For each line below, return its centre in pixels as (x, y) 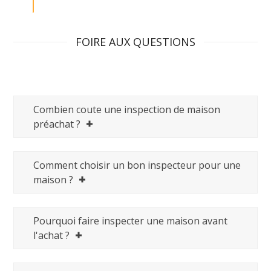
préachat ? (57, 124)
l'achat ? (52, 235)
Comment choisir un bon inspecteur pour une (137, 165)
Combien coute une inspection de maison (127, 109)
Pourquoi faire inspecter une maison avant (131, 220)
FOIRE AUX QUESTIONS (135, 41)
